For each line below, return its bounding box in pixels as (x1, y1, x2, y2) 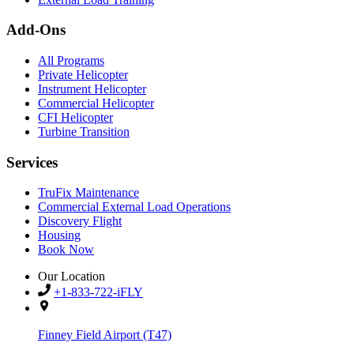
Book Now (38, 243, 94, 257)
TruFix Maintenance (38, 186, 139, 200)
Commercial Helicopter (38, 96, 154, 110)
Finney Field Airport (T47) (38, 328, 171, 342)
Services (6, 153, 58, 171)
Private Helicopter (38, 68, 128, 81)
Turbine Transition (38, 125, 130, 138)
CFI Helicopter (38, 111, 113, 124)
